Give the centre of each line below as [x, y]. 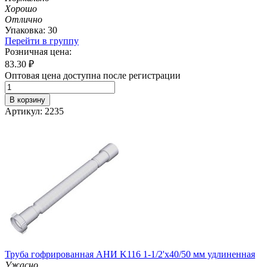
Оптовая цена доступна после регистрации [93, 75]
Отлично [24, 19]
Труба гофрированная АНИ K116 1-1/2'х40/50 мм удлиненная [130, 254]
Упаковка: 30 [31, 30]
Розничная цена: [38, 51]
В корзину [27, 100]
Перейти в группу [42, 41]
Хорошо [21, 8]
